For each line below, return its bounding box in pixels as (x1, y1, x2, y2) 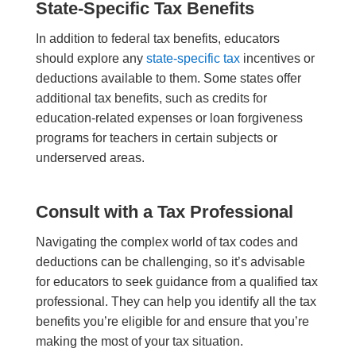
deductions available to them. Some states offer (35, 72, 301, 86)
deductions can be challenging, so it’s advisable (35, 255, 305, 269)
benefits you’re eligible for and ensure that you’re (35, 315, 309, 329)
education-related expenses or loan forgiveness (35, 111, 303, 126)
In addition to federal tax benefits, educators (35, 32, 280, 46)
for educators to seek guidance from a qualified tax (35, 275, 318, 289)
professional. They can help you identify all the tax (35, 295, 316, 309)
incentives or (239, 52, 315, 66)
